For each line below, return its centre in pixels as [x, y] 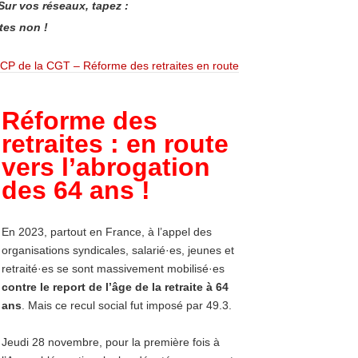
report [69, 287]
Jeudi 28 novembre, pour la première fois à [111, 342]
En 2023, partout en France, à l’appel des [107, 232]
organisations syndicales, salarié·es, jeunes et [118, 250]
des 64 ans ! [76, 190]
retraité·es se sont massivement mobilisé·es [113, 268]
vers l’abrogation [106, 167]
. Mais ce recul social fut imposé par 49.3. [127, 305]
